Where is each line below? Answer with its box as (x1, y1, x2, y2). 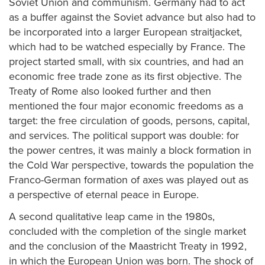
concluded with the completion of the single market (9, 225, 246, 238)
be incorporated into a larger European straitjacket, (9, 25, 242, 38)
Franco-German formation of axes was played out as (9, 173, 248, 186)
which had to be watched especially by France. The (9, 40, 245, 53)
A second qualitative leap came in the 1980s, (9, 210, 215, 223)
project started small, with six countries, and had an (9, 54, 244, 68)
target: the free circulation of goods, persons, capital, (9, 114, 250, 127)
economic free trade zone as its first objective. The (9, 69, 242, 83)
